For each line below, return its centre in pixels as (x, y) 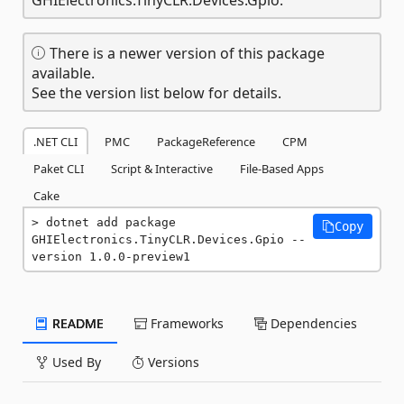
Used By (75, 362)
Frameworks (185, 323)
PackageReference (206, 141)
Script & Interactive (162, 168)
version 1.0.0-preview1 (111, 256)
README (76, 323)
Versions (172, 362)
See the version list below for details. (156, 92)
